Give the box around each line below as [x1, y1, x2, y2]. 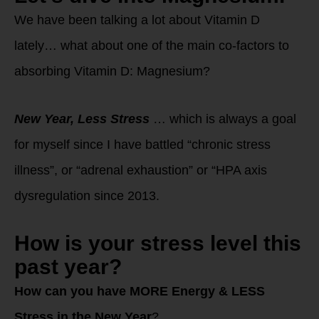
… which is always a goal [150, 112, 296, 126]
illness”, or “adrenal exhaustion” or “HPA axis [14, 163, 267, 177]
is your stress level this [65, 231, 301, 255]
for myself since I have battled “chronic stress [14, 137, 271, 152]
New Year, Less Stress [14, 112, 150, 126]
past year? [14, 254, 122, 278]
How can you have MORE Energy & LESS [14, 283, 265, 298]
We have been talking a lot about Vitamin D [14, 12, 260, 27]
